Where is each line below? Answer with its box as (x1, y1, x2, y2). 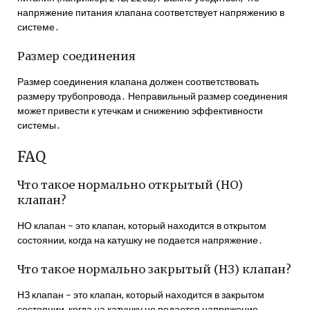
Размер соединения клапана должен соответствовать (17, 75, 259, 87)
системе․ (17, 21, 60, 33)
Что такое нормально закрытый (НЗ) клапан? (17, 262, 291, 276)
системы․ (17, 119, 61, 131)
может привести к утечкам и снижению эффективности (17, 104, 263, 116)
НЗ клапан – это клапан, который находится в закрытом (17, 289, 264, 300)
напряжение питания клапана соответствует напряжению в (17, 6, 284, 18)
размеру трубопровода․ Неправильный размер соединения (17, 90, 288, 102)
